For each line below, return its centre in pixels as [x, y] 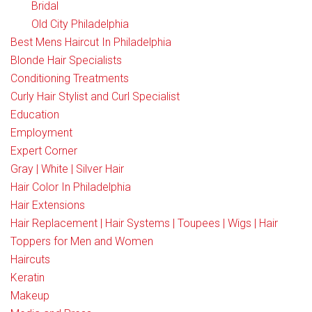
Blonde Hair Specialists [66, 60]
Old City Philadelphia [80, 24]
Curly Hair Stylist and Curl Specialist [95, 96]
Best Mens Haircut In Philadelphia [91, 42]
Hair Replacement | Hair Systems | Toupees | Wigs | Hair [144, 223]
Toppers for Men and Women [82, 241]
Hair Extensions [48, 205]
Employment [41, 133]
